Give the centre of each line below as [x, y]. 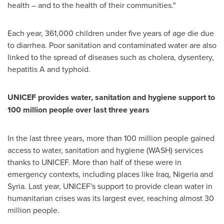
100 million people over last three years [78, 110]
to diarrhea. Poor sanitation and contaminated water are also [112, 45]
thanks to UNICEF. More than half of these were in [94, 162]
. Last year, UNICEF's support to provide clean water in [118, 186]
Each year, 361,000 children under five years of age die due [111, 33]
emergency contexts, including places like [82, 174]
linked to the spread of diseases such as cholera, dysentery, [111, 57]
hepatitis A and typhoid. [49, 69]
